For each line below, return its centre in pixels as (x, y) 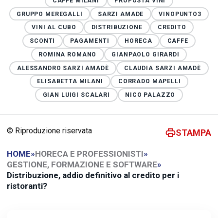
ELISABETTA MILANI (70, 82)
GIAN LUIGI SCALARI (76, 95)
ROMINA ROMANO (68, 54)
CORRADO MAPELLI (149, 82)
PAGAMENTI (90, 41)
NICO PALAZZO (150, 95)
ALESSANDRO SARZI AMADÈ (63, 68)
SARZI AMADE (121, 14)
